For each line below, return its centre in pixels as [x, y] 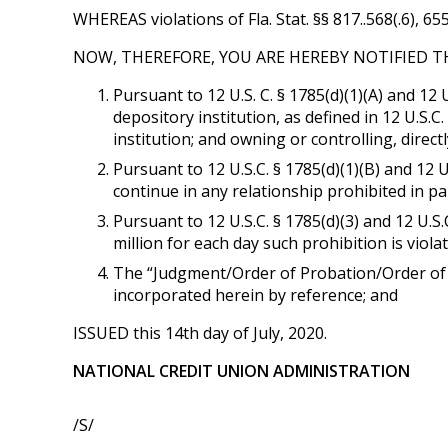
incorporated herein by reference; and [255, 295]
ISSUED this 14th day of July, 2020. [199, 333]
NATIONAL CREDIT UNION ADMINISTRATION [241, 371]
